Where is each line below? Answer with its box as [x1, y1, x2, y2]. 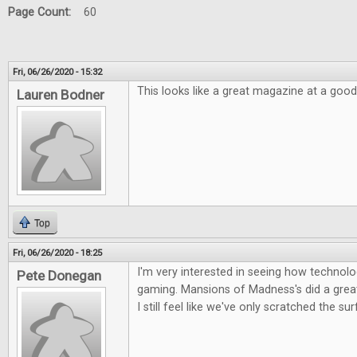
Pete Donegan [17, 268, 101, 284]
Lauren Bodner [17, 87, 104, 103]
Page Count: [8, 6, 74, 19]
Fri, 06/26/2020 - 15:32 [13, 66, 102, 77]
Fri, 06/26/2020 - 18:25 [13, 247, 102, 258]
